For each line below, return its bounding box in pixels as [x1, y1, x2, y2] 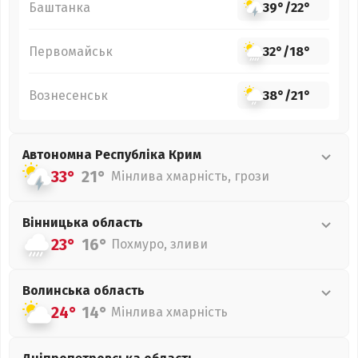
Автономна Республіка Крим [22, 147, 201, 162]
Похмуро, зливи [111, 237, 208, 252]
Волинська [22, 283, 93, 298]
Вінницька [22, 215, 92, 230]
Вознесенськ [29, 87, 108, 103]
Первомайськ [29, 43, 113, 59]
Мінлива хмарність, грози [111, 169, 269, 184]
